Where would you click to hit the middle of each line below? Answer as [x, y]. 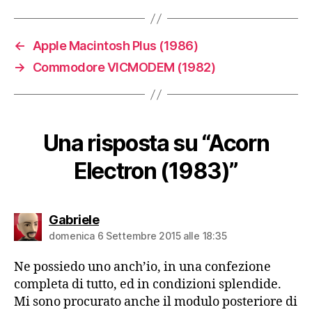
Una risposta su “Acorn [156, 143]
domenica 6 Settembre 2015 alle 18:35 [138, 236]
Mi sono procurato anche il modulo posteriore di [156, 302]
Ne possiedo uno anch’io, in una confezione [142, 267]
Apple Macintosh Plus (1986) [115, 46]
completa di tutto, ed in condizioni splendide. [148, 285]
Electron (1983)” [156, 171]
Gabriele [74, 220]
